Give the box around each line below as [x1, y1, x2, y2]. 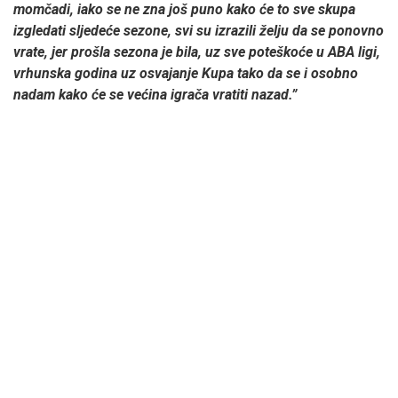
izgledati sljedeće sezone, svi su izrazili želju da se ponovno [13, 21, 384, 39]
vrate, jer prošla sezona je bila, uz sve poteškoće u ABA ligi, [13, 43, 380, 60]
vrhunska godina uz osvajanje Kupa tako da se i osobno [13, 64, 358, 82]
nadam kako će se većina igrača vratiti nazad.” [13, 85, 300, 103]
